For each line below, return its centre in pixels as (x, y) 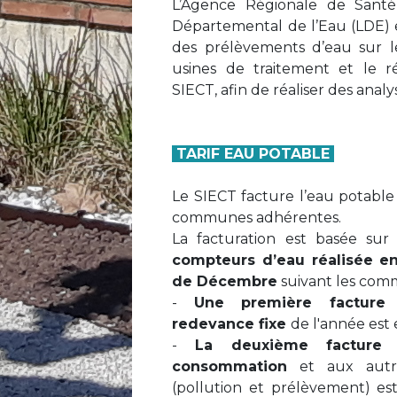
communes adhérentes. (257, 217)
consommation (230, 366)
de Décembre (225, 281)
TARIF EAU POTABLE (253, 153)
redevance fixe (232, 323)
